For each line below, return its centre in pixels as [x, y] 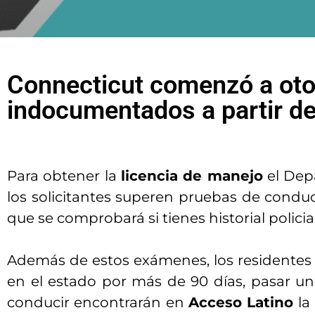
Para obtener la [64, 176]
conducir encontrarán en [98, 302]
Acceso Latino [241, 302]
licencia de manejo [192, 176]
